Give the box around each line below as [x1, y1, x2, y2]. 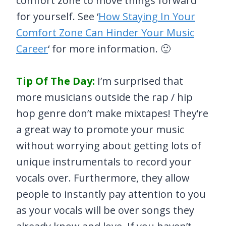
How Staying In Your [98, 10, 195, 24]
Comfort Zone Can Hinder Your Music [16, 26, 194, 40]
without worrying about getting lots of [16, 139, 201, 153]
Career [16, 42, 48, 56]
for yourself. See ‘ [16, 10, 98, 24]
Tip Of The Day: [16, 74, 95, 88]
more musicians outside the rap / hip [16, 90, 193, 104]
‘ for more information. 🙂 [48, 42, 171, 56]
